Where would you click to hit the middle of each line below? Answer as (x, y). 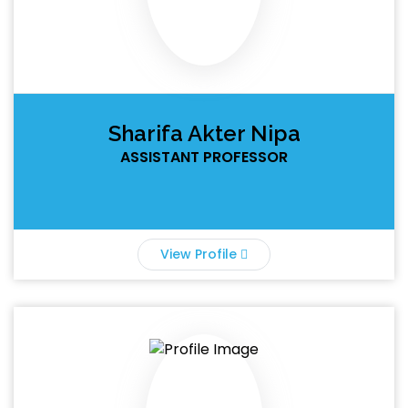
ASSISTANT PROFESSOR (204, 157)
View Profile (200, 254)
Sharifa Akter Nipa (204, 133)
